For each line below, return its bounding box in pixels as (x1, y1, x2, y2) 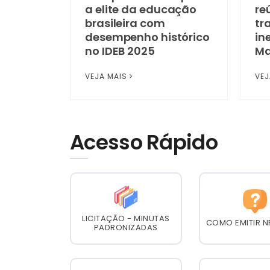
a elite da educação (85, 1, 197, 17)
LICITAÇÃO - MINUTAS (82, 212, 170, 224)
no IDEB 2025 (85, 43, 155, 58)
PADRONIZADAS (93, 221, 158, 233)
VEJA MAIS (85, 71, 127, 81)
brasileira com (85, 15, 165, 31)
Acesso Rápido (70, 127, 218, 157)
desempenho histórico (85, 29, 210, 45)
